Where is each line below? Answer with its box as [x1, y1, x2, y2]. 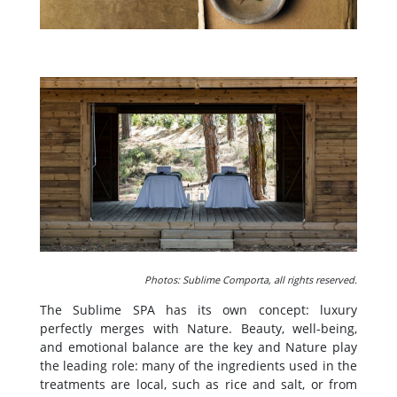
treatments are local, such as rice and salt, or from [40, 375, 357, 393]
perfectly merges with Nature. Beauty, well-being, [40, 319, 357, 337]
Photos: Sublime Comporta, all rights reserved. [144, 272, 357, 286]
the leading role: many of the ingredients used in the [40, 356, 357, 374]
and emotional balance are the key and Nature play [40, 338, 357, 355]
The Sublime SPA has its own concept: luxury [40, 300, 357, 318]
